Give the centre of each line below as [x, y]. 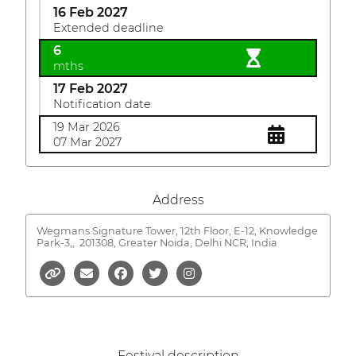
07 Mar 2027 [87, 142]
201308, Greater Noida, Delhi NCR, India [178, 242]
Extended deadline [108, 28]
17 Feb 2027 [91, 89]
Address [178, 200]
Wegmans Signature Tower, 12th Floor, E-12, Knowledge [177, 230]
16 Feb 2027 [91, 12]
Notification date [102, 104]
